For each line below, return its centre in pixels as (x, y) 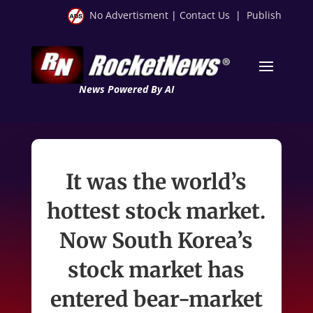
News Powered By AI (126, 89)
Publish (264, 15)
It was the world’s (156, 181)
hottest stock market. (156, 211)
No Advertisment (129, 15)
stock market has (156, 269)
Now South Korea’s (156, 240)
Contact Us (205, 15)
